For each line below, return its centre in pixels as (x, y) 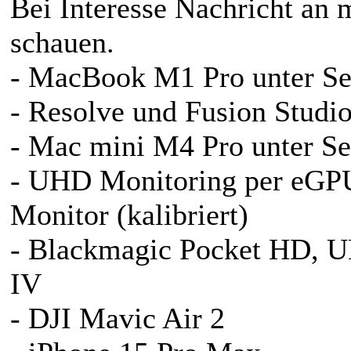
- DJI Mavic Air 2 (118, 318)
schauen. (62, 42)
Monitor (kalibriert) (129, 214)
